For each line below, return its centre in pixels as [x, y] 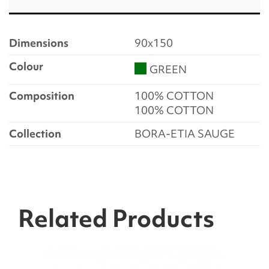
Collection [35, 134]
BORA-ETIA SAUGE [185, 134]
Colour [26, 67]
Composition [42, 96]
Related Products [116, 219]
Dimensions [39, 43]
